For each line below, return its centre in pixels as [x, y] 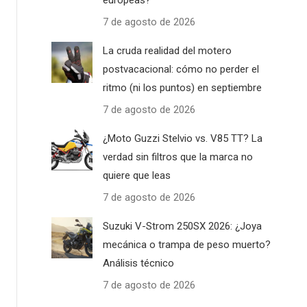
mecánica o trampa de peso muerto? [187, 245]
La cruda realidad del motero [168, 51]
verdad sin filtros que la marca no [178, 157]
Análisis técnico [139, 263]
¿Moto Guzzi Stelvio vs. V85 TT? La [183, 138]
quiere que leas [137, 175]
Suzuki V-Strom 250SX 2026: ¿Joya [183, 226]
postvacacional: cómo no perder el [181, 69]
